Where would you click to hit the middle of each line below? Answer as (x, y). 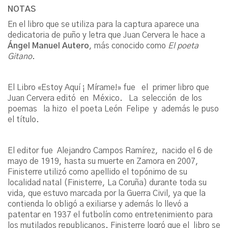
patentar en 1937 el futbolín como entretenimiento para (110, 215)
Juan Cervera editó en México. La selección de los (105, 98)
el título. (23, 120)
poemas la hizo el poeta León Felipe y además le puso (113, 109)
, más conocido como (129, 46)
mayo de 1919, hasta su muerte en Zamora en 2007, (103, 162)
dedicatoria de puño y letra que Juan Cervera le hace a (106, 35)
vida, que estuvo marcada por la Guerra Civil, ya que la (107, 194)
